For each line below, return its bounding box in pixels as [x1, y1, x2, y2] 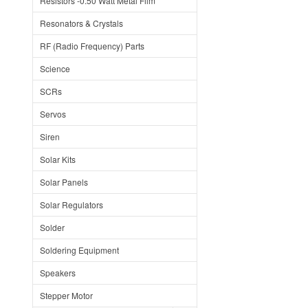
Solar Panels [40, 176, 88, 188]
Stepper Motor [40, 289, 93, 301]
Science [40, 63, 70, 74]
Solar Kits [40, 153, 76, 165]
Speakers [40, 267, 76, 278]
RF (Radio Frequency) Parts [40, 40, 144, 52]
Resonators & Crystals [40, 17, 123, 29]
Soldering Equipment [40, 244, 119, 256]
